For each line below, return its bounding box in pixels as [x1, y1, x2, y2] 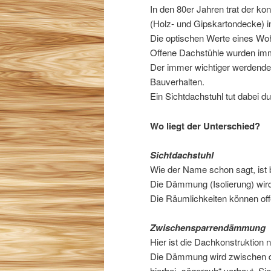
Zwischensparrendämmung [150, 221, 266, 235]
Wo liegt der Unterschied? [150, 119, 260, 132]
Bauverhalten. [150, 75, 204, 88]
